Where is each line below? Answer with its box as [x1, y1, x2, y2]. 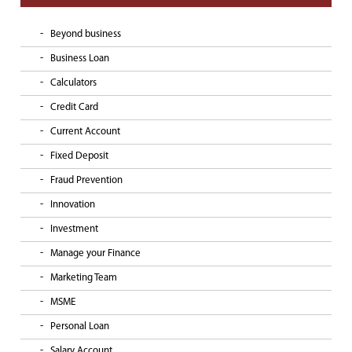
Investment [50, 223, 98, 234]
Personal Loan [50, 321, 109, 332]
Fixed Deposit [50, 150, 108, 161]
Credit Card [50, 101, 98, 112]
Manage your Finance [50, 247, 141, 258]
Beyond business [50, 28, 121, 39]
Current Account [50, 126, 120, 137]
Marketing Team [50, 272, 117, 283]
